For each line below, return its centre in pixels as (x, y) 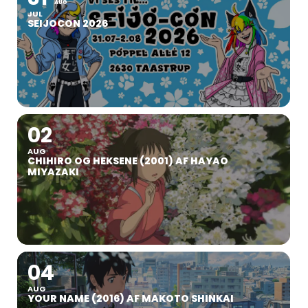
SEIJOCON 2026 (68, 23)
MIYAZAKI (53, 172)
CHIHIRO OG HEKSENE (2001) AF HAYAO (128, 161)
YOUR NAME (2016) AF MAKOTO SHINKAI (132, 298)
